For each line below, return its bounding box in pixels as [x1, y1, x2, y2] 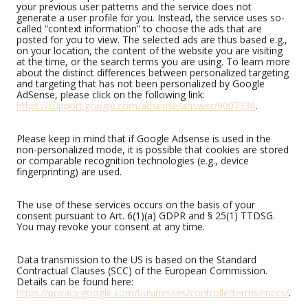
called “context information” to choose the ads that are [16, 22, 262, 36]
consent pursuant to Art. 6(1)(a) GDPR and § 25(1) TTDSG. [16, 209, 275, 223]
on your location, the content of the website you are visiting [16, 44, 283, 58]
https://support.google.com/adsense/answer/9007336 [16, 99, 256, 113]
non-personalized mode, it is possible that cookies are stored [16, 143, 289, 157]
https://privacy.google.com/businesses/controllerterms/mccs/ [16, 286, 289, 300]
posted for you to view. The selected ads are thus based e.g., [16, 33, 287, 47]
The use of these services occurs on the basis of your [16, 198, 255, 212]
